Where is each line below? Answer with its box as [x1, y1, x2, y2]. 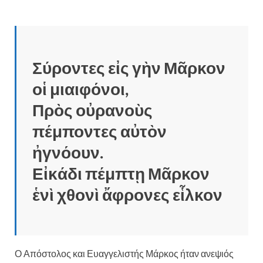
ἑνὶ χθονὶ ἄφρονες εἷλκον [32, 184, 222, 204]
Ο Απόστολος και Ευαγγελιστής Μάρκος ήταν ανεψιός [15, 247, 234, 259]
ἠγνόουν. [32, 141, 103, 162]
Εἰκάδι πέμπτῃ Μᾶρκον [32, 163, 210, 183]
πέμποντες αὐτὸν [32, 120, 167, 141]
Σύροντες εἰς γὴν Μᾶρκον [32, 57, 225, 77]
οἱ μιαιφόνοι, [32, 78, 129, 99]
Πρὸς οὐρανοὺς [32, 99, 153, 120]
